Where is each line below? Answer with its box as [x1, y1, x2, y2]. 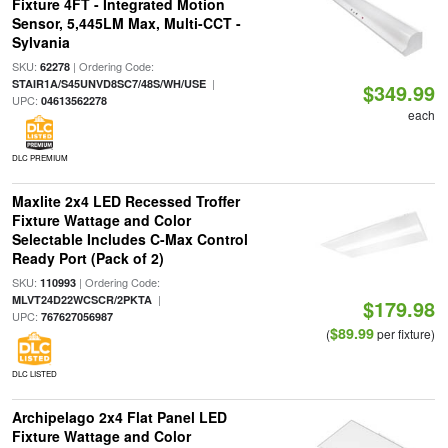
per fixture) [374, 325, 436, 342]
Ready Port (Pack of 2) [11, 248, 164, 268]
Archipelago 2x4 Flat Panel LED [11, 407, 227, 427]
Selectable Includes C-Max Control [11, 229, 248, 249]
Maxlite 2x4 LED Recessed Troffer [11, 191, 240, 211]
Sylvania [11, 32, 70, 52]
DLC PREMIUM [11, 152, 68, 163]
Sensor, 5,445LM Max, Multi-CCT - [11, 13, 241, 33]
